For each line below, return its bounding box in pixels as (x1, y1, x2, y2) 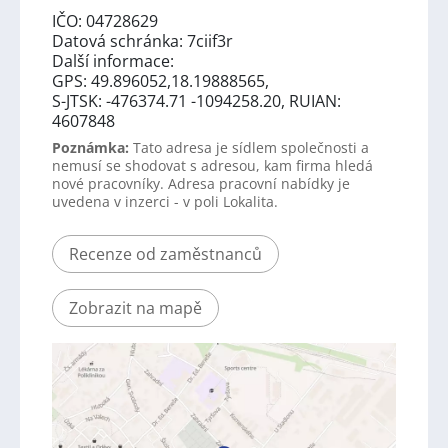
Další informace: (52, 49, 174, 72)
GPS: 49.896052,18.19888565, (52, 69, 269, 92)
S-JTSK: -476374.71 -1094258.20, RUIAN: (52, 89, 341, 112)
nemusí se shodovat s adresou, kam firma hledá (52, 155, 373, 175)
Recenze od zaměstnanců (69, 242, 262, 265)
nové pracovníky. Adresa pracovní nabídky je (52, 173, 350, 193)
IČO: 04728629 (52, 9, 158, 32)
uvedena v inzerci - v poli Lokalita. (52, 191, 278, 211)
